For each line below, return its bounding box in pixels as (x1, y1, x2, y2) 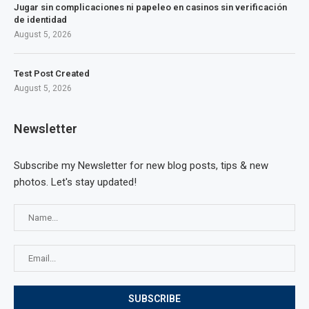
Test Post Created (14, 68, 90, 79)
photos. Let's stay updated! (14, 176, 137, 188)
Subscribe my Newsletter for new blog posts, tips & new (14, 159, 268, 172)
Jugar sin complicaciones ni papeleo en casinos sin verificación (14, 2, 287, 12)
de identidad (14, 14, 67, 25)
